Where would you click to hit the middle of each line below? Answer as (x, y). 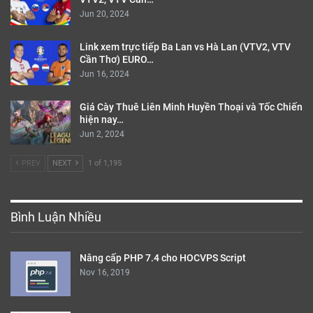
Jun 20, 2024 (104, 14)
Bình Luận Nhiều (56, 217)
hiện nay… (102, 119)
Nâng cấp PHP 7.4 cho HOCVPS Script (163, 258)
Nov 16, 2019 (105, 273)
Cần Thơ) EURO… (117, 59)
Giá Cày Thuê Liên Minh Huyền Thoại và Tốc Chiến (191, 107)
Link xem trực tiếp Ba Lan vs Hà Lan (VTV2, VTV (185, 46)
